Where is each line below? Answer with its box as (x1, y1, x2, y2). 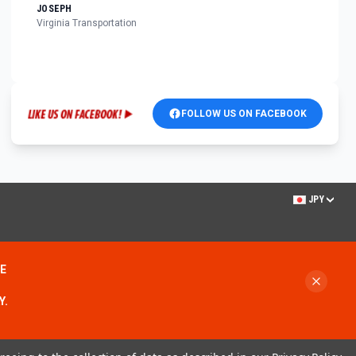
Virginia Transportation (37, 17, 137, 29)
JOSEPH (37, 3, 72, 15)
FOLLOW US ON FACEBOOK (181, 108, 307, 120)
